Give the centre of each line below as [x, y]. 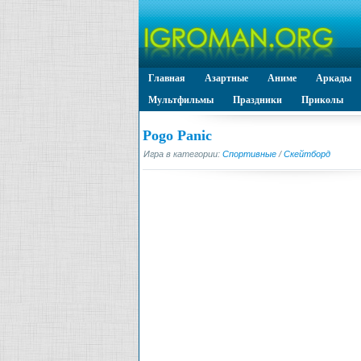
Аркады [334, 78]
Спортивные [249, 154]
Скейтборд [307, 154]
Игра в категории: [183, 154]
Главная [167, 78]
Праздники [257, 100]
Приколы [322, 100]
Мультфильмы [181, 100]
